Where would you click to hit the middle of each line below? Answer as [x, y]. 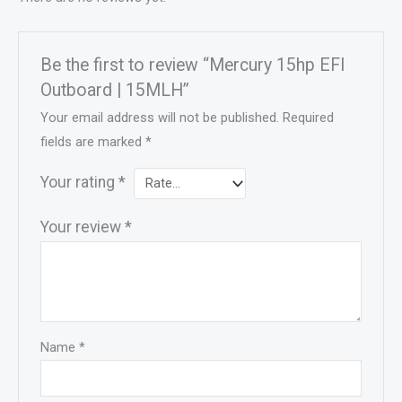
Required [309, 117]
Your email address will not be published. [160, 117]
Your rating [80, 182]
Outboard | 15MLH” [115, 90]
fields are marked [93, 141]
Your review [83, 227]
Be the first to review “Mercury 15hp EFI [193, 65]
